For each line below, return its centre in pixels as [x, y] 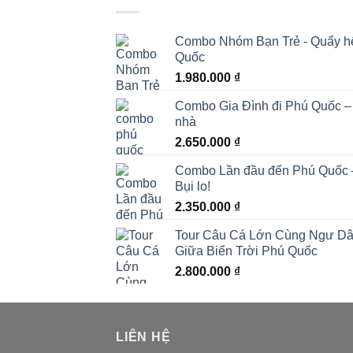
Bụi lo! [193, 186]
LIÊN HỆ [143, 336]
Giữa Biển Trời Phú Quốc [246, 251]
